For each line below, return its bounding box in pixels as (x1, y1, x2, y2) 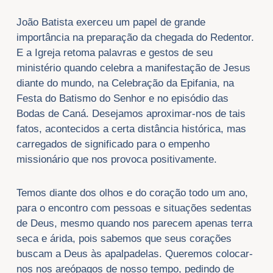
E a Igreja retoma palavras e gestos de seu (16, 47, 213, 59)
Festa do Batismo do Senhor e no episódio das (16, 93, 229, 105)
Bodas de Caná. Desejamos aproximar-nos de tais (16, 108, 246, 120)
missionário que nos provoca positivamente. (16, 154, 217, 166)
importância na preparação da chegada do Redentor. (16, 32, 254, 44)
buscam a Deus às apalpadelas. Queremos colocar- (16, 248, 253, 260)
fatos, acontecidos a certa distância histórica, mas (16, 123, 246, 135)
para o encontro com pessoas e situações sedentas (16, 202, 252, 214)
